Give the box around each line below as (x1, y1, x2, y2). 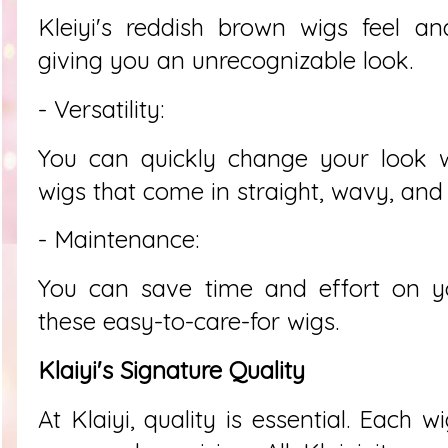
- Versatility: (38, 93, 171, 124)
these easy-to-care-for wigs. (38, 306, 339, 337)
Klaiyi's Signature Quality (38, 355, 312, 386)
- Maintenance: (38, 224, 199, 255)
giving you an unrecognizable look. (38, 44, 413, 75)
